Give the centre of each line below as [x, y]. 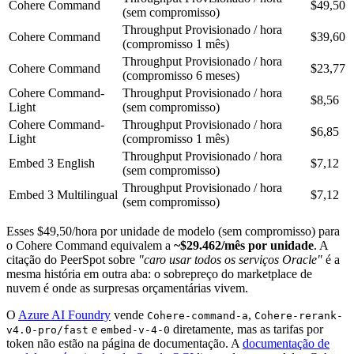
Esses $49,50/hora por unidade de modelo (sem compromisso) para [173, 232]
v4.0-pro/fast [47, 330]
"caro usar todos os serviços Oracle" [230, 260]
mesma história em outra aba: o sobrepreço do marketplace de [159, 274]
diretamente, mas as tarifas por [247, 330]
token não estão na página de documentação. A [124, 344]
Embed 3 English [52, 164]
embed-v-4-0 [135, 330]
